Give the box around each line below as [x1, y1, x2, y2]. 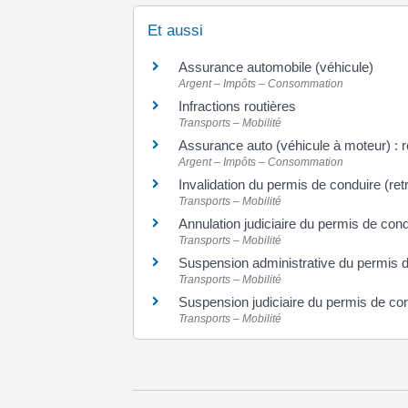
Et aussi [148, 21, 203, 39]
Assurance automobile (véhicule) [178, 58, 373, 75]
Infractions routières [178, 97, 296, 114]
